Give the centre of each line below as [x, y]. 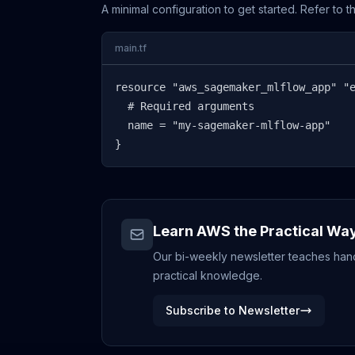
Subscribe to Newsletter [233, 310]
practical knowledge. [208, 275]
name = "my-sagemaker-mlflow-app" [223, 125]
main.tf [131, 48]
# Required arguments [185, 106]
